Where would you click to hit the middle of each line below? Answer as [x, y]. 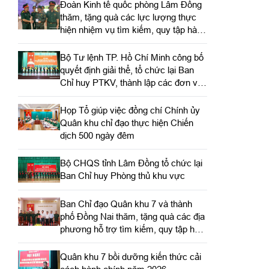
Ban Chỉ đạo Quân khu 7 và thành [126, 204]
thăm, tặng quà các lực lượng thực [128, 17]
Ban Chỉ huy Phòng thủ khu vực [122, 175]
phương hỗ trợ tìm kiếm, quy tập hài [130, 229]
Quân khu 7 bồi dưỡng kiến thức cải [130, 257]
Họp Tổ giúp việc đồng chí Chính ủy [130, 110]
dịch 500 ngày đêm [97, 135]
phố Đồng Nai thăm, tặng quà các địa [132, 217]
